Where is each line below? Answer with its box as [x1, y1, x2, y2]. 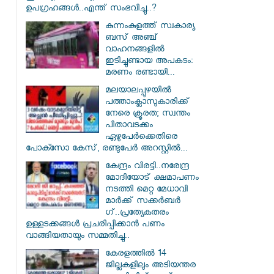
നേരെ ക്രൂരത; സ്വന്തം [105, 108, 190, 121]
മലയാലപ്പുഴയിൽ [105, 85, 171, 98]
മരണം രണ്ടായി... [105, 67, 175, 80]
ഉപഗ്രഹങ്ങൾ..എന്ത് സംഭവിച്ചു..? [26, 3, 157, 16]
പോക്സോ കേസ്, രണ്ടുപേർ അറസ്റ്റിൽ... [26, 143, 188, 156]
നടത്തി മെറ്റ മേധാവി [105, 184, 188, 197]
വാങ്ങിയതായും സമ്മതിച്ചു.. [26, 231, 130, 243]
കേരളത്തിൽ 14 [105, 248, 166, 261]
